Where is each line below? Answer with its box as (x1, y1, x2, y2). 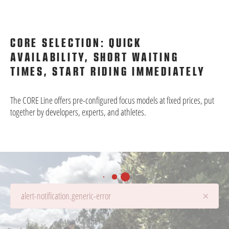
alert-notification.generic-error (21, 190, 111, 202)
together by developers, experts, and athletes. (10, 106, 146, 118)
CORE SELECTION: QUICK (10, 37, 142, 49)
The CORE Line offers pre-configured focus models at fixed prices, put (10, 94, 214, 106)
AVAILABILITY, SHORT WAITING (10, 51, 179, 63)
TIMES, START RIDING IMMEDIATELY (10, 65, 205, 78)
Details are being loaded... (8, 192, 86, 204)
